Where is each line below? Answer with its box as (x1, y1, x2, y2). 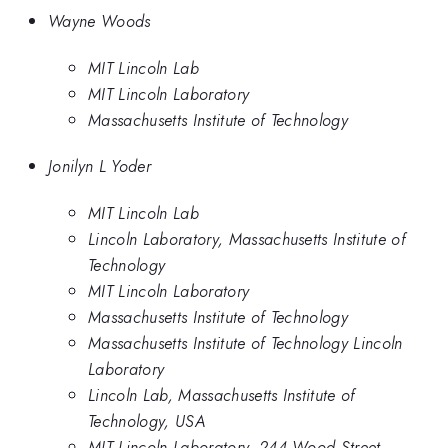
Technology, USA (88, 408, 205, 433)
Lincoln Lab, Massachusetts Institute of (88, 382, 356, 407)
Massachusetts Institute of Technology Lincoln (88, 330, 403, 355)
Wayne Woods (48, 9, 151, 34)
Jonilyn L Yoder (48, 154, 151, 179)
